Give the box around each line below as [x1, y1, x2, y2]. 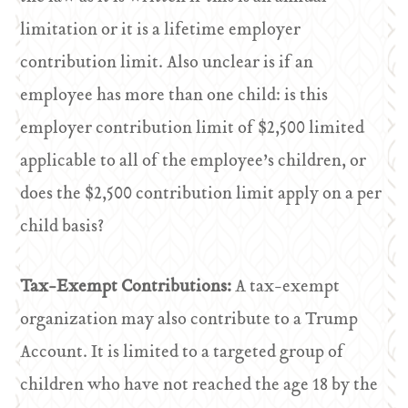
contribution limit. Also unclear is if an [20, 49, 314, 77]
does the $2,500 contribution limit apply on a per [20, 180, 382, 209]
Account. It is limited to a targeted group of [20, 339, 345, 367]
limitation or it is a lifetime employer [20, 16, 301, 45]
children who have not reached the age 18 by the [20, 372, 379, 400]
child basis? [20, 213, 105, 241]
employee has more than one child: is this [20, 82, 329, 110]
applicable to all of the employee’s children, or [20, 148, 367, 176]
